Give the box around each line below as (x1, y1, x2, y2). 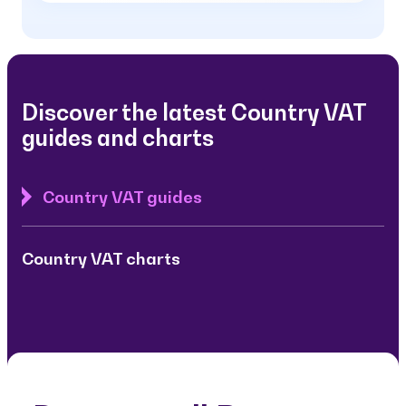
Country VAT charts (22, 247, 181, 268)
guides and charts (22, 123, 215, 151)
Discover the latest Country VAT (22, 98, 367, 126)
